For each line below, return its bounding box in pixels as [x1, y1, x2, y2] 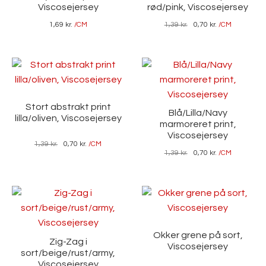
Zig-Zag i [49, 236, 87, 246]
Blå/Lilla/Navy [168, 108, 227, 118]
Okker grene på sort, [153, 230, 243, 240]
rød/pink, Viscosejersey [147, 2, 249, 12]
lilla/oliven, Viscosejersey [14, 113, 122, 123]
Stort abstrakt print [25, 102, 111, 112]
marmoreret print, [159, 119, 236, 129]
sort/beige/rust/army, [21, 248, 116, 258]
